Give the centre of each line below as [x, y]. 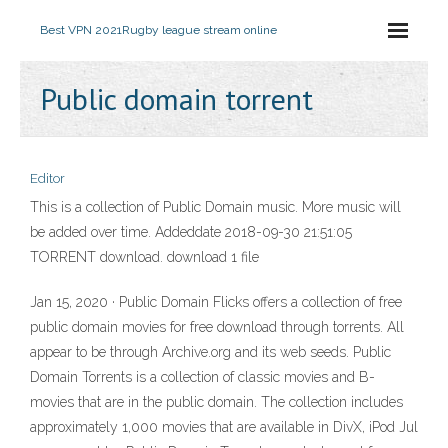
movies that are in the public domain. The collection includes [216, 402]
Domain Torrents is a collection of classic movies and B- [202, 377]
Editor [47, 178]
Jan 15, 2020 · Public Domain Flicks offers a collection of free [216, 302]
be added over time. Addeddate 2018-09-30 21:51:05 [191, 232]
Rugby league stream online [199, 30]
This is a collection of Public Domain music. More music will [215, 207]
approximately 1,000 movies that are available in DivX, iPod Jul [224, 427]
